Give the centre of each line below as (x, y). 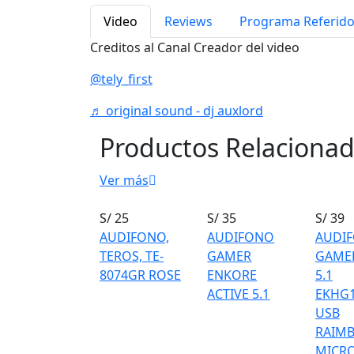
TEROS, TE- (132, 256)
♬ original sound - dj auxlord (177, 111)
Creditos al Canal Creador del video (195, 47)
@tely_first (121, 79)
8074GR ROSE (140, 275)
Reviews (188, 21)
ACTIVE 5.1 (239, 294)
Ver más (124, 180)
